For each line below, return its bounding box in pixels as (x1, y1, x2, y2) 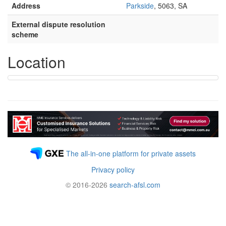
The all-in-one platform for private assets (66, 148, 196, 158)
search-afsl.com (109, 180, 160, 190)
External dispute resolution (12, 19, 105, 29)
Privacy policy (91, 164, 135, 175)
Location (8, 51, 66, 73)
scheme (12, 29, 38, 39)
